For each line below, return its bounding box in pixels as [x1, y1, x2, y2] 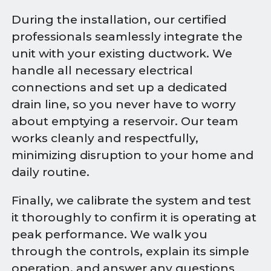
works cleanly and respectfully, [11, 131, 199, 145]
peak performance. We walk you [11, 227, 208, 241]
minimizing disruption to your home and [11, 148, 254, 162]
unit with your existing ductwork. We [11, 46, 233, 60]
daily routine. [11, 165, 90, 179]
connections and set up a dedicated [11, 80, 227, 94]
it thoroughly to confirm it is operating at [11, 210, 257, 224]
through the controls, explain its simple [11, 244, 250, 258]
